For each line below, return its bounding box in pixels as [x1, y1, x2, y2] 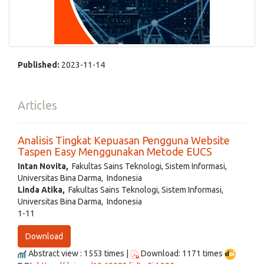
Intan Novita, [18, 161, 68, 171]
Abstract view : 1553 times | [27, 249, 130, 258]
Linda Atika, [18, 185, 65, 194]
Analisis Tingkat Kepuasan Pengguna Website [18, 134, 230, 146]
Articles [18, 99, 57, 112]
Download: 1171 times [139, 249, 225, 258]
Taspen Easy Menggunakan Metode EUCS [18, 146, 212, 157]
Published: [18, 60, 61, 70]
